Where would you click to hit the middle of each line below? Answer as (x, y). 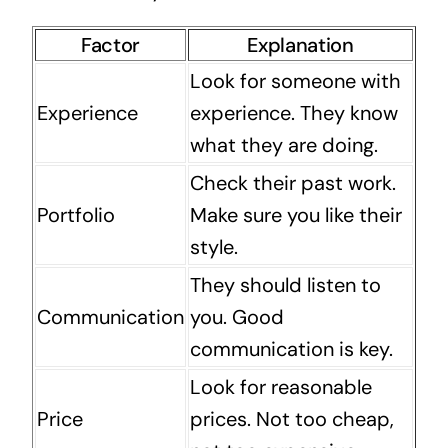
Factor (110, 44)
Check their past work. (292, 182)
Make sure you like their (295, 214)
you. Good (236, 316)
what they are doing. (283, 144)
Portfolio (75, 214)
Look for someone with (295, 80)
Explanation (300, 44)
